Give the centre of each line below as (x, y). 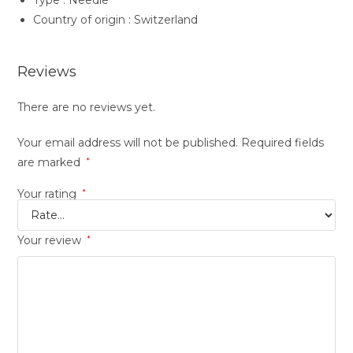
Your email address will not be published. (128, 143)
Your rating (49, 194)
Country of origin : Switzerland (116, 20)
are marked (51, 163)
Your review (51, 241)
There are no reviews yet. (87, 108)
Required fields (283, 143)
